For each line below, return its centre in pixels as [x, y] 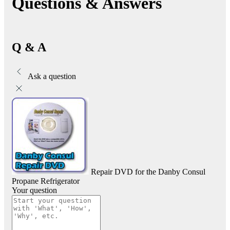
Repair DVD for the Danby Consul [148, 172]
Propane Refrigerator [46, 181]
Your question [34, 190]
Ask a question [52, 76]
